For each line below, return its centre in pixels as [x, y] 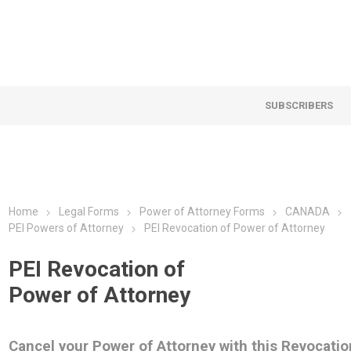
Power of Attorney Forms [203, 212]
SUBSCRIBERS [299, 105]
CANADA [308, 212]
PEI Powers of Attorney [67, 228]
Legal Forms [89, 212]
